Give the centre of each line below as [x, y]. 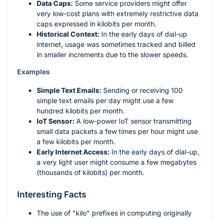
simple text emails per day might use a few [105, 101]
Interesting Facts [52, 195]
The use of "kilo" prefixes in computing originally [114, 213]
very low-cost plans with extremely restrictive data [118, 14]
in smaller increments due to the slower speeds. [112, 55]
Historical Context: [68, 34]
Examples [33, 72]
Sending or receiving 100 [142, 90]
